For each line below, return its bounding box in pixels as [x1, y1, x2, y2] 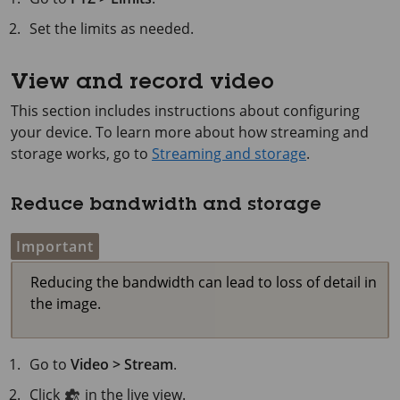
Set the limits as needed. [29, 19, 195, 39]
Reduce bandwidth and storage [11, 197, 321, 216]
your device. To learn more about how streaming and [11, 122, 369, 143]
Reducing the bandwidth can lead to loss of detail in [30, 272, 377, 293]
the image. [30, 294, 101, 314]
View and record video [11, 73, 274, 96]
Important [16, 237, 94, 257]
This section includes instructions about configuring [11, 101, 360, 121]
